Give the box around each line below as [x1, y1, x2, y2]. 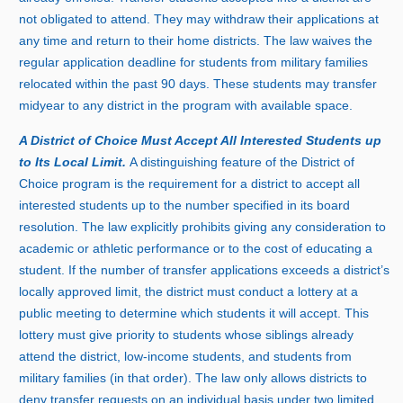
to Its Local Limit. [19, 155, 130, 170]
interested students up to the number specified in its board [19, 198, 351, 213]
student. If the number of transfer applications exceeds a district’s [19, 263, 390, 278]
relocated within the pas [19, 76, 155, 92]
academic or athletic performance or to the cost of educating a [19, 241, 373, 256]
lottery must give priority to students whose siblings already [19, 327, 354, 343]
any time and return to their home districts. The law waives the [19, 33, 373, 49]
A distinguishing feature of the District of [130, 155, 355, 170]
